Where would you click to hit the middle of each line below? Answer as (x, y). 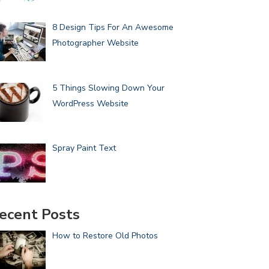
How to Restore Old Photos (105, 236)
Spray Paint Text (84, 148)
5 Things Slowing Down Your (108, 88)
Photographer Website (95, 43)
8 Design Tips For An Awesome (113, 28)
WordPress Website (90, 103)
